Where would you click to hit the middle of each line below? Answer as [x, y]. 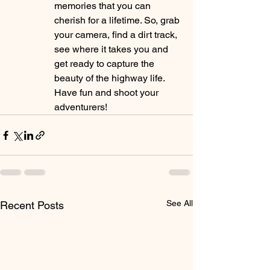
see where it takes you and [112, 49]
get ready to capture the [105, 64]
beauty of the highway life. [111, 78]
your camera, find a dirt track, [117, 35]
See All [180, 203]
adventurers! [81, 107]
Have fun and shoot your [108, 93]
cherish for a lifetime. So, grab [118, 20]
